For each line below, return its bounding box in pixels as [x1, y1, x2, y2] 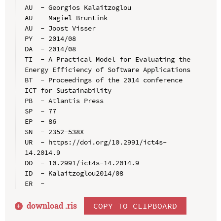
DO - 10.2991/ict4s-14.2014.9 [24, 158, 139, 167]
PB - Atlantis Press [24, 96, 104, 105]
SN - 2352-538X [24, 127, 84, 136]
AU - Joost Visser [24, 23, 96, 33]
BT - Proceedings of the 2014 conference [24, 75, 183, 84]
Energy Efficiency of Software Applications [24, 65, 190, 74]
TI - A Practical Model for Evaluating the [24, 54, 190, 64]
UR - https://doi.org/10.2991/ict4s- [24, 137, 167, 147]
